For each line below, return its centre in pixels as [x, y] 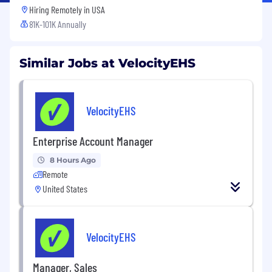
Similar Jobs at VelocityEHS [107, 63]
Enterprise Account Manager [93, 141]
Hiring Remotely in [60, 9]
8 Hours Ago [73, 160]
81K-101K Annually [58, 24]
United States [65, 188]
